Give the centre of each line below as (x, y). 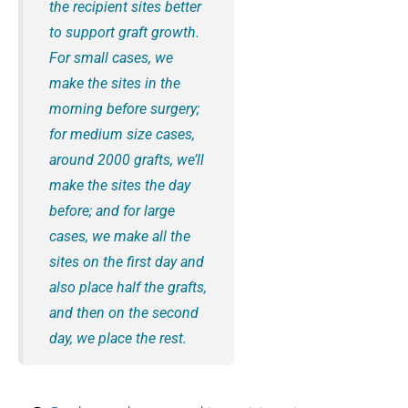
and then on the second (124, 313)
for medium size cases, (122, 135)
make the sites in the (115, 84)
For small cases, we (112, 58)
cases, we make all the (120, 237)
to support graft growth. (125, 33)
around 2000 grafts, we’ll (127, 160)
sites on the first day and (127, 262)
